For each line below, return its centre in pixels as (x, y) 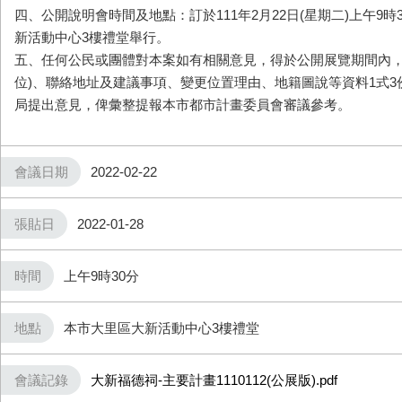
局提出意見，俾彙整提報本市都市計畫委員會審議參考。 (183, 105)
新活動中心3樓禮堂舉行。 (92, 37)
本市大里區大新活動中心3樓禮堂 (162, 328)
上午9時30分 (101, 276)
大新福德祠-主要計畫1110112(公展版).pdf (214, 380)
